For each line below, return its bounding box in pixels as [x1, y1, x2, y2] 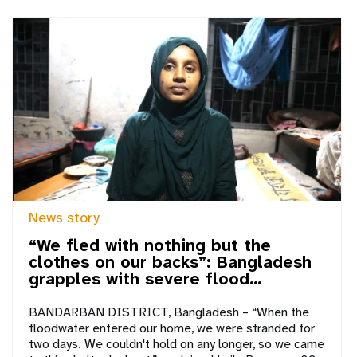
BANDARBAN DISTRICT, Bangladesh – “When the [29, 304, 309, 321]
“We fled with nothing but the [29, 235, 271, 257]
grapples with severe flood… [29, 269, 262, 291]
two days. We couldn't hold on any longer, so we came [29, 335, 324, 353]
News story [29, 208, 100, 228]
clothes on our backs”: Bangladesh [29, 252, 312, 274]
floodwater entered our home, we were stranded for [29, 320, 315, 337]
